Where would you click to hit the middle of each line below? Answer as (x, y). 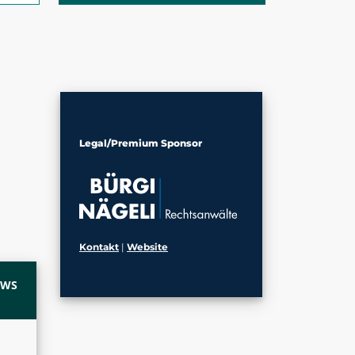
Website (147, 246)
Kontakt (99, 246)
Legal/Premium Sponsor (141, 143)
